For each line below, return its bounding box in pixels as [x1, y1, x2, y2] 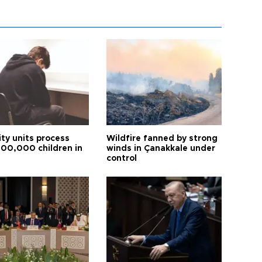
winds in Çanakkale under [106, 144, 216, 153]
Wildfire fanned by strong [106, 134, 218, 143]
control [106, 154, 137, 163]
